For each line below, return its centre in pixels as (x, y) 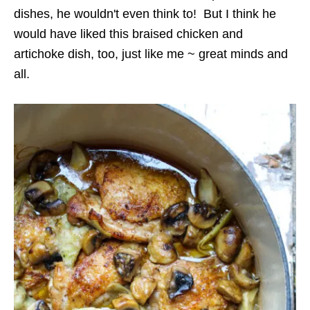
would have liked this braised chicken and (128, 34)
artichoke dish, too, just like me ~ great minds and (151, 54)
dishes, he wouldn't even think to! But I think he (145, 13)
